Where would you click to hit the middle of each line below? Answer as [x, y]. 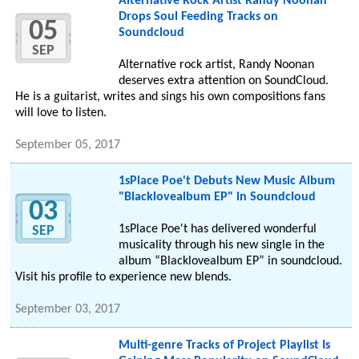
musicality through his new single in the [221, 246]
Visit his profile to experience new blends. [124, 278]
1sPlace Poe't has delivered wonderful [217, 230]
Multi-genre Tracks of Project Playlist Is [224, 346]
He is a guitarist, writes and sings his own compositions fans [171, 97]
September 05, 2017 [68, 145]
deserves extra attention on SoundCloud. [223, 81]
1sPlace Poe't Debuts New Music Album [226, 182]
